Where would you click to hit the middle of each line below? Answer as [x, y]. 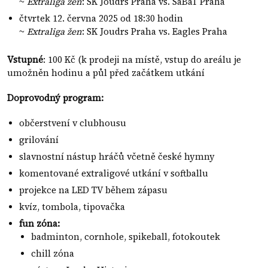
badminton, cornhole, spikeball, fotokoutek [126, 237]
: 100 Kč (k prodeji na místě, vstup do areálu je [142, 60]
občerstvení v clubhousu [73, 123]
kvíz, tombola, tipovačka [72, 207]
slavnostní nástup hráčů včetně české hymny [117, 157]
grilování [39, 140]
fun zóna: [39, 224]
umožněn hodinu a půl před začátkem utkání [106, 73]
